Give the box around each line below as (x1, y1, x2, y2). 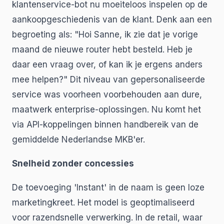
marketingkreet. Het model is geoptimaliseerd (12, 197, 194, 207)
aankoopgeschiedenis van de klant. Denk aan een (12, 14, 212, 24)
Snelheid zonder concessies (12, 158, 134, 168)
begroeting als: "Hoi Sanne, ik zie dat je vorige (12, 29, 198, 39)
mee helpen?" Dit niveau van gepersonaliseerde (12, 74, 205, 84)
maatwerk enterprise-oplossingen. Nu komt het (12, 104, 201, 114)
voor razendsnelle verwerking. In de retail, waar (12, 212, 202, 222)
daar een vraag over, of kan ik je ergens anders (12, 59, 202, 69)
